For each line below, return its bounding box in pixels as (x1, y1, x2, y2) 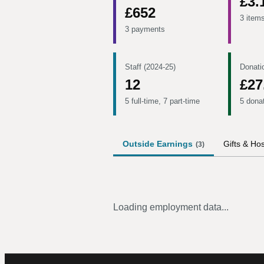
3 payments (125, 25, 165, 34)
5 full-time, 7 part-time (125, 97, 200, 105)
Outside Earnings (123, 139, 193, 148)
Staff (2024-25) (125, 62, 176, 71)
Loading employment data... (113, 202, 229, 212)
